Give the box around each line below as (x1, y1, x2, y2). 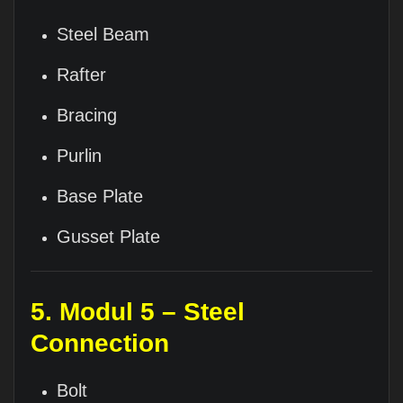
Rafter (57, 64, 107, 85)
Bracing (57, 104, 118, 125)
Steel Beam (57, 23, 150, 44)
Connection (30, 329, 169, 358)
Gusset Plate (57, 226, 161, 246)
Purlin (57, 145, 103, 166)
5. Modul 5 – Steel (30, 298, 245, 327)
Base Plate (57, 185, 144, 206)
